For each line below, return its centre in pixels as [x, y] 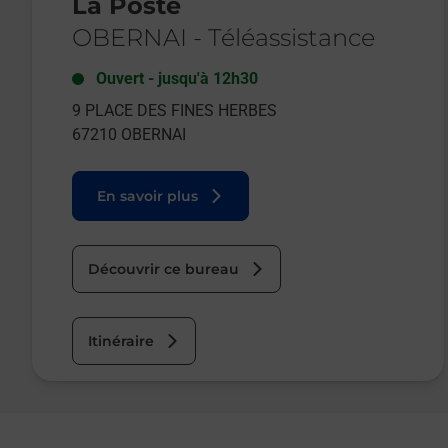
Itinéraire [121, 340]
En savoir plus [147, 195]
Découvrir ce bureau [163, 268]
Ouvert [120, 78]
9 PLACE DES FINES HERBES [174, 110]
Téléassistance [291, 37]
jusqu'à [183, 78]
